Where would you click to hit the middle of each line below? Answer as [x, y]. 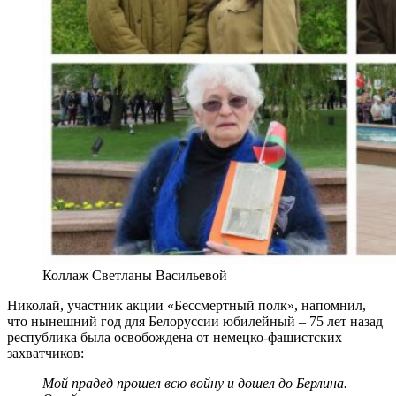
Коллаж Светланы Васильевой [135, 275]
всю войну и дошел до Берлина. [256, 383]
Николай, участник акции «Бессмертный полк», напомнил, [187, 305]
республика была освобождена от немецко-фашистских [175, 337]
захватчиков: [46, 353]
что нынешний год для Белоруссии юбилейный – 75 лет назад [195, 321]
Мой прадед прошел [103, 383]
